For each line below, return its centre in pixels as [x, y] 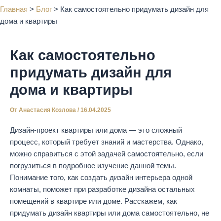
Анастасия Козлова [48, 110]
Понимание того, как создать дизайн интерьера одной [101, 177]
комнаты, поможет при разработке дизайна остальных [102, 189]
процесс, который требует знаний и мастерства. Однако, [107, 142]
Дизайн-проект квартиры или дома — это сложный [96, 130]
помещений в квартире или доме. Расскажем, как [93, 201]
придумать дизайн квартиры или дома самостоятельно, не [110, 213]
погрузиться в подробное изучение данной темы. [93, 166]
